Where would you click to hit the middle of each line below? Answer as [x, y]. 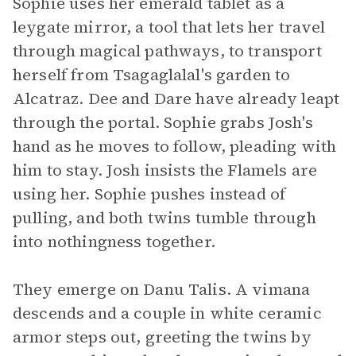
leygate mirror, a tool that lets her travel [169, 27]
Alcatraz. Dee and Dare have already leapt [176, 99]
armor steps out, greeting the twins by [162, 337]
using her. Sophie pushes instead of [149, 194]
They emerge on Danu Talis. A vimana [162, 289]
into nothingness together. [114, 242]
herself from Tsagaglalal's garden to [152, 75]
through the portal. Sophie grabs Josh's [163, 122]
